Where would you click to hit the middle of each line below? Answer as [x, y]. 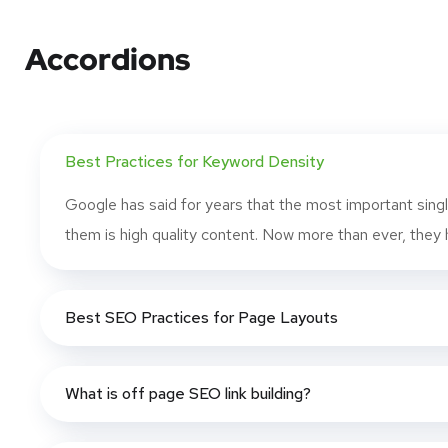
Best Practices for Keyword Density [194, 162]
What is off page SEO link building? [188, 394]
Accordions [107, 59]
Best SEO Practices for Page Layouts [201, 318]
